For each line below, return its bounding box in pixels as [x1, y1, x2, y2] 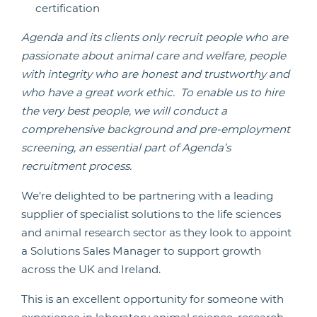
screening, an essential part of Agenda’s [21, 141, 231, 154]
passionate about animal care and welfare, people [21, 49, 286, 62]
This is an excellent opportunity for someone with [21, 292, 284, 306]
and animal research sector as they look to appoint [21, 226, 292, 239]
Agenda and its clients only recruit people [21, 30, 245, 44]
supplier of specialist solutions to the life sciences [21, 207, 281, 221]
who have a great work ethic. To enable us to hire [21, 86, 284, 99]
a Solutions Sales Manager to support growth [21, 244, 261, 258]
